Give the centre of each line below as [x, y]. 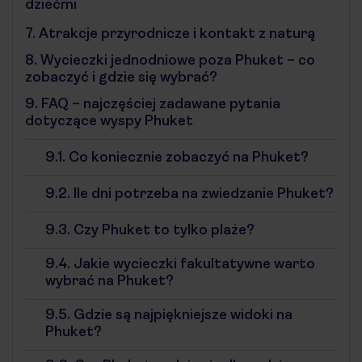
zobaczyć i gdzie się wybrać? [121, 77]
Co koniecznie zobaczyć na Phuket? [187, 157]
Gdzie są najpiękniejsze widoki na [181, 314]
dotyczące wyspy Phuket [109, 120]
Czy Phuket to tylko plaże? [162, 229]
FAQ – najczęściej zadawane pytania [159, 103]
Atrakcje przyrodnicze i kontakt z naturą [175, 33]
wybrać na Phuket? [109, 280]
